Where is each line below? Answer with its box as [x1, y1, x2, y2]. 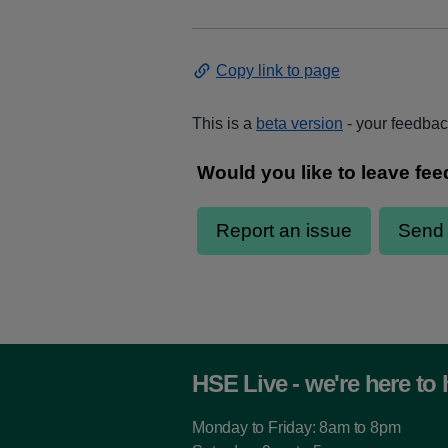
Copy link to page [216, 62, 340, 79]
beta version [256, 115, 343, 132]
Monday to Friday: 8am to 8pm [192, 419, 401, 436]
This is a [192, 115, 252, 132]
